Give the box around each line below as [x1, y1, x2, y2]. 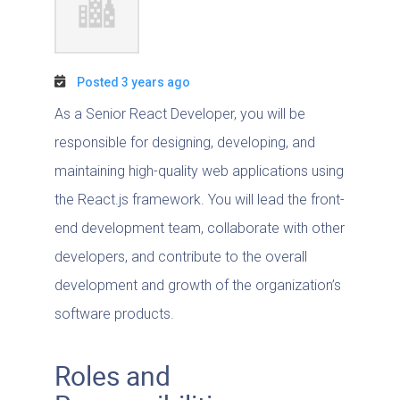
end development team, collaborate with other [54, 220, 345, 237]
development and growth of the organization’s [54, 277, 341, 294]
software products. [54, 305, 174, 322]
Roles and [54, 357, 171, 394]
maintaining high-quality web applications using [54, 162, 344, 179]
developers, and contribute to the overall [54, 248, 307, 265]
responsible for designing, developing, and [54, 134, 315, 151]
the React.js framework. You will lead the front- [54, 191, 345, 208]
